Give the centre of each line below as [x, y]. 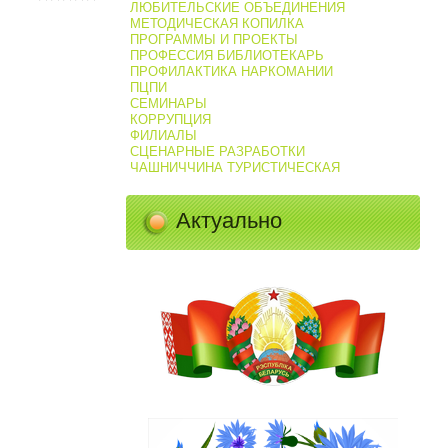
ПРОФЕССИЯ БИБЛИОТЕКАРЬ [226, 55]
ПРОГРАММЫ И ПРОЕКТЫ [213, 39]
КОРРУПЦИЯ [170, 119]
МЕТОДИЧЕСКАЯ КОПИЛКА [216, 23]
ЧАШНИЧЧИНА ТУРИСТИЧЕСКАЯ [234, 167]
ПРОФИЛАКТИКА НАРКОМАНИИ [231, 71]
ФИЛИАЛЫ [163, 135]
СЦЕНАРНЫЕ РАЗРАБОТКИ [217, 151]
